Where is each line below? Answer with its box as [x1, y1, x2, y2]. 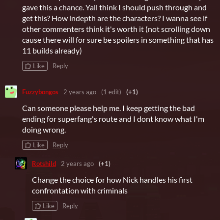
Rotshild [32, 159, 56, 167]
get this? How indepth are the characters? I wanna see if [22, 13, 207, 23]
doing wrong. [22, 125, 66, 135]
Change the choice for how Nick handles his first [32, 175, 192, 185]
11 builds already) [22, 46, 82, 55]
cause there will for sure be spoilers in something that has [22, 35, 214, 45]
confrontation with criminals [32, 186, 128, 195]
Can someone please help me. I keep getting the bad [22, 103, 195, 113]
